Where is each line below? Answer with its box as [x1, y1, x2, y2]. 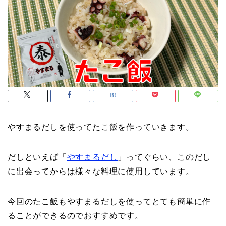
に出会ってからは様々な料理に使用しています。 [8, 167, 194, 176]
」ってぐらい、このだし [118, 153, 211, 162]
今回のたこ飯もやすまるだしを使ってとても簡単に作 [8, 197, 211, 206]
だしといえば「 [8, 153, 67, 162]
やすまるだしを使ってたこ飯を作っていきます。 [8, 123, 194, 132]
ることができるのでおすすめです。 [8, 211, 143, 220]
